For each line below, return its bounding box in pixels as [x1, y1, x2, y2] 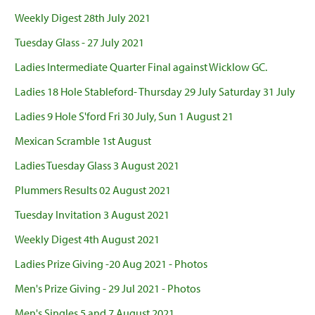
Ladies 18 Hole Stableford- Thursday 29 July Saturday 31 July [15, 84, 295, 99]
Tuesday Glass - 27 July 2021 [15, 35, 144, 50]
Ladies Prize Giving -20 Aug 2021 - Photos [15, 257, 207, 271]
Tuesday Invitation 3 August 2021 [15, 207, 169, 222]
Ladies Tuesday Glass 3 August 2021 [15, 158, 179, 173]
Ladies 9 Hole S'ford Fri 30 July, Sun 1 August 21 [15, 109, 233, 124]
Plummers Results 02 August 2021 [15, 183, 171, 198]
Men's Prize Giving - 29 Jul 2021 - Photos [15, 281, 200, 296]
